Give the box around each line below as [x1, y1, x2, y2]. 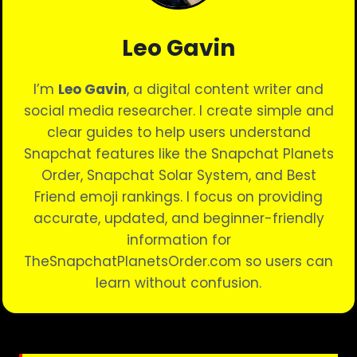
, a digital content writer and [127, 80, 324, 99]
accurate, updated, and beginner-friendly [33, 209, 324, 228]
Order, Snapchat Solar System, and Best [41, 166, 316, 185]
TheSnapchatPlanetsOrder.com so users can [24, 252, 333, 271]
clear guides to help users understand [46, 123, 311, 142]
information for [126, 230, 231, 249]
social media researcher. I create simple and [23, 101, 334, 120]
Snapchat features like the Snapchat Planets [23, 144, 334, 163]
